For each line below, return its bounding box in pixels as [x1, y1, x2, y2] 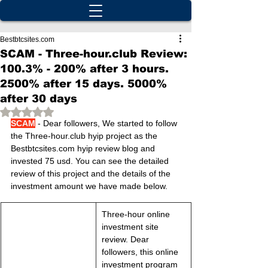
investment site [102, 222, 161, 232]
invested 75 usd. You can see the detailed [11, 156, 171, 166]
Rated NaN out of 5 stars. [26, 106, 123, 115]
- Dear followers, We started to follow [35, 118, 179, 128]
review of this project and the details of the [11, 169, 173, 178]
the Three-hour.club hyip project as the [11, 131, 160, 141]
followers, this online [102, 247, 181, 257]
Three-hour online [102, 209, 172, 219]
